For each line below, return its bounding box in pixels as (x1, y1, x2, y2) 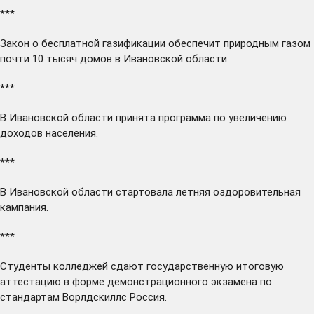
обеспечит (168, 36, 221, 50)
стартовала (116, 185, 173, 198)
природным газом (221, 36, 310, 50)
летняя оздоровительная (173, 185, 301, 198)
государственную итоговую (144, 259, 284, 273)
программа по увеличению (156, 111, 287, 124)
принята (116, 111, 156, 124)
